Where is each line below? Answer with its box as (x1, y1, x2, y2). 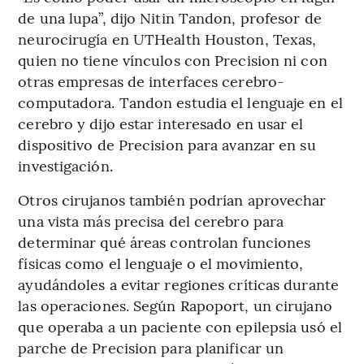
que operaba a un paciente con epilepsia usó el (18, 315, 342, 336)
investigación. (18, 154, 113, 175)
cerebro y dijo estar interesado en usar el (18, 112, 304, 133)
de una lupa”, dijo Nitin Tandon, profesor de (18, 6, 322, 28)
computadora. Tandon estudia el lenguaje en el (18, 91, 343, 112)
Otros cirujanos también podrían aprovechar (18, 188, 327, 210)
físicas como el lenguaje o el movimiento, (18, 252, 304, 273)
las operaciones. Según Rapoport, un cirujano (18, 294, 332, 315)
